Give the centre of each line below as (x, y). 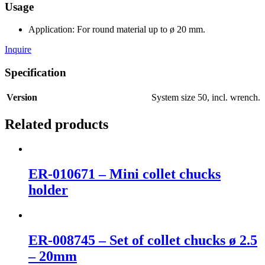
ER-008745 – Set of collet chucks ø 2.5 (143, 240)
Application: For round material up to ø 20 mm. (117, 30)
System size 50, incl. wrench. (206, 97)
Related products (56, 124)
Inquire (18, 50)
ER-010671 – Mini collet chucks (125, 174)
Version (22, 97)
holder (48, 190)
